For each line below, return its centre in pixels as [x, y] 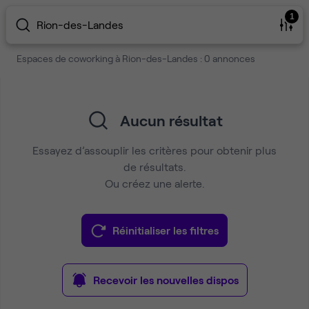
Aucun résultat [171, 120]
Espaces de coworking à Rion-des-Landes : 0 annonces [136, 58]
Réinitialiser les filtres [166, 230]
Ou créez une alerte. [154, 183]
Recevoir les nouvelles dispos [166, 280]
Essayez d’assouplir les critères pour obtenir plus [154, 150]
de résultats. [154, 167]
